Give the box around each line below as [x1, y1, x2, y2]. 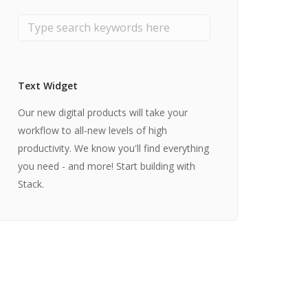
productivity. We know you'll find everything [18, 141, 209, 155]
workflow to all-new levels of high [18, 123, 167, 137]
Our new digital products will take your [18, 105, 188, 119]
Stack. [18, 177, 44, 190]
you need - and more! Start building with [18, 159, 195, 173]
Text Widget [18, 78, 78, 92]
